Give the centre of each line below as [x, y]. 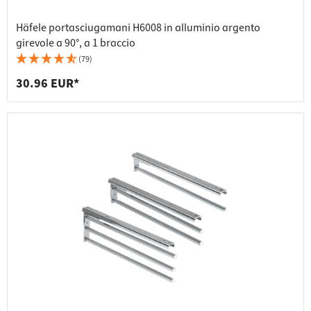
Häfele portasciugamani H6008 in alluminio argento [138, 28]
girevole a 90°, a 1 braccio [76, 43]
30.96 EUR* [48, 84]
